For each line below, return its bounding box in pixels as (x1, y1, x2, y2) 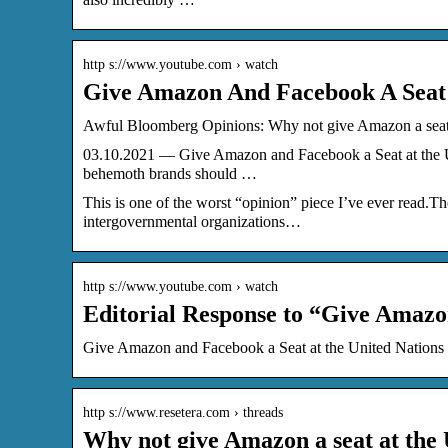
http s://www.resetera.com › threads (83, 404, 283, 420)
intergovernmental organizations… (83, 212, 301, 230)
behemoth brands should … (83, 164, 257, 182)
